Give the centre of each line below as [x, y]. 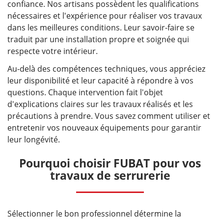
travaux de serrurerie [110, 176]
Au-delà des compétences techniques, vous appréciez [106, 69]
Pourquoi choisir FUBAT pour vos [110, 163]
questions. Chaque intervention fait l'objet [85, 93]
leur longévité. [34, 140]
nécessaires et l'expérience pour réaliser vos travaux [105, 16]
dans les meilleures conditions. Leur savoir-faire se [101, 28]
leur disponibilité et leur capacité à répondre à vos [100, 81]
